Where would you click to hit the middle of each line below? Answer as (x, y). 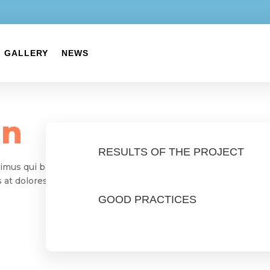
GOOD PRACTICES (148, 200)
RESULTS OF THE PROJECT (171, 152)
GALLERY (26, 53)
